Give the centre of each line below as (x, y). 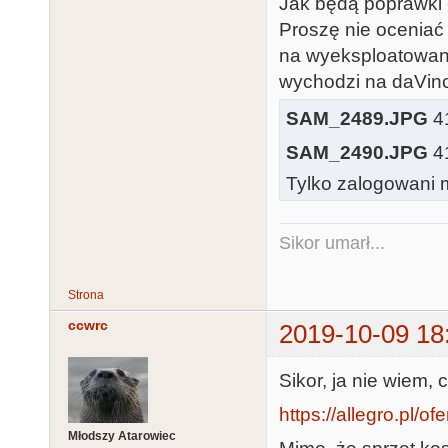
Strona (86, 295)
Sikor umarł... (332, 243)
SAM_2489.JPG (357, 118)
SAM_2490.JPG (357, 153)
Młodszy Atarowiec (122, 436)
